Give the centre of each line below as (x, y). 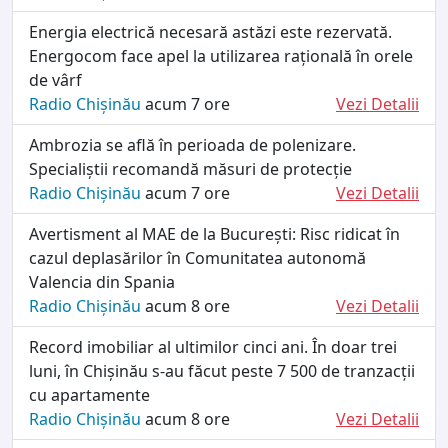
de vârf (55, 79)
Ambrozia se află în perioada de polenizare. (192, 144)
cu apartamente (89, 394)
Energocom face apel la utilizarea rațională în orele (221, 55)
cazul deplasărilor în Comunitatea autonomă (197, 257)
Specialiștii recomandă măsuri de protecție (190, 168)
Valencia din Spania (102, 281)
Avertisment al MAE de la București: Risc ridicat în (214, 233)
